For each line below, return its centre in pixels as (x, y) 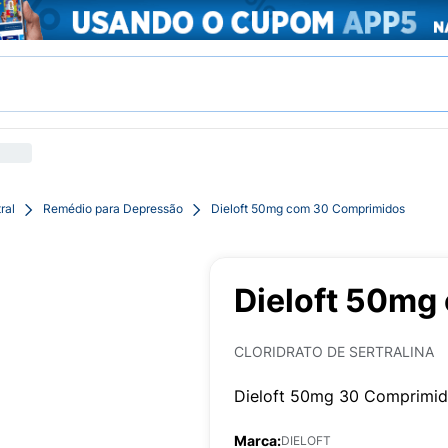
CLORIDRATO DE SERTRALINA (334, 351)
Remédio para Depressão (113, 208)
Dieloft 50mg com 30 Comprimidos (308, 208)
